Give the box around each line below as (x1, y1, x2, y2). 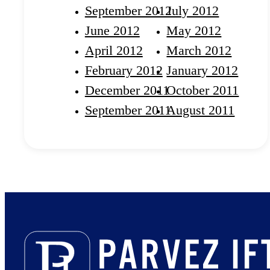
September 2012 (84, 3, 172, 19)
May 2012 (166, 23, 222, 39)
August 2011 (166, 102, 235, 118)
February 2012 (84, 63, 163, 78)
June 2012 (84, 23, 140, 39)
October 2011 (166, 83, 239, 98)
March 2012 (166, 43, 232, 58)
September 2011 (84, 102, 171, 118)
